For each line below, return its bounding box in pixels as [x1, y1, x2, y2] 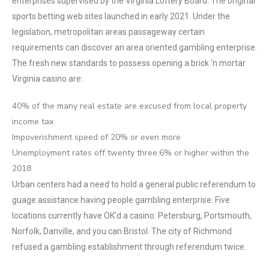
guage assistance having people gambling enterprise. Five [12, 195, 230, 205]
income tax [12, 116, 53, 127]
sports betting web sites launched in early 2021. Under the [12, 11, 230, 21]
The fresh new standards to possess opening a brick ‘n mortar [12, 58, 246, 68]
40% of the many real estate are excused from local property [12, 100, 247, 112]
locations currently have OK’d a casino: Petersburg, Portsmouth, [12, 211, 252, 220]
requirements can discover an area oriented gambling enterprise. [12, 43, 257, 52]
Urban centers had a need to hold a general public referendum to [12, 180, 256, 189]
